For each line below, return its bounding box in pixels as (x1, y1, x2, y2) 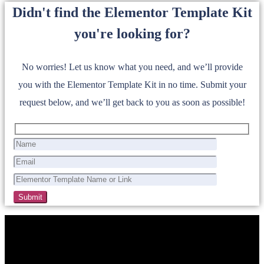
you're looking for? (74, 26, 190, 42)
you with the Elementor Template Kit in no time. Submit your (18, 80, 246, 90)
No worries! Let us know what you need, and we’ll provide (21, 62, 243, 72)
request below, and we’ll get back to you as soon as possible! (19, 97, 245, 108)
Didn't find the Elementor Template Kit (12, 5, 252, 21)
